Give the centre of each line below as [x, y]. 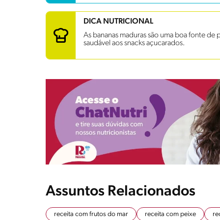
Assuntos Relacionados [121, 192]
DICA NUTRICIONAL [118, 21]
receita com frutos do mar [91, 214]
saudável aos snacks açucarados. [134, 43]
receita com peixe [170, 214]
